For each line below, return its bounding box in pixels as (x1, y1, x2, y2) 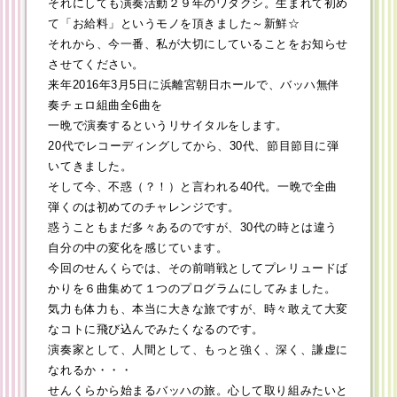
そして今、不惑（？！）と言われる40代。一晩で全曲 (48, 180, 338, 194)
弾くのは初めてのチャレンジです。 (48, 200, 240, 214)
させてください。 (48, 58, 144, 72)
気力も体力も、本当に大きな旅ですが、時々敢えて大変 (48, 302, 348, 316)
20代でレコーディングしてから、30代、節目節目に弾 (48, 139, 339, 153)
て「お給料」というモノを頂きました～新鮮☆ (48, 17, 300, 31)
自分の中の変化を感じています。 (48, 241, 229, 255)
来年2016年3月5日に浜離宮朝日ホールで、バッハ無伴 (48, 78, 340, 92)
